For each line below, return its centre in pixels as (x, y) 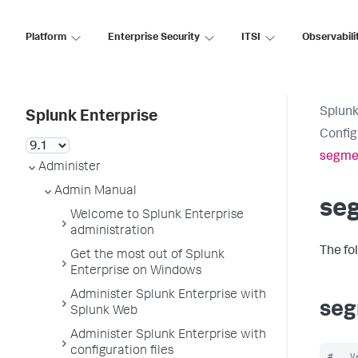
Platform (46, 38)
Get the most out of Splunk (147, 256)
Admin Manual (95, 192)
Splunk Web (104, 312)
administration (112, 232)
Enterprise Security (154, 38)
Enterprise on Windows (136, 272)
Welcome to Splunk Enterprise (157, 216)
